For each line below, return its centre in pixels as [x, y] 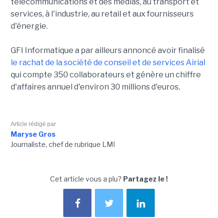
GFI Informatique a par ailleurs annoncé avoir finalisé [108, 51]
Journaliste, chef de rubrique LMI [63, 145]
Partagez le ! [145, 179]
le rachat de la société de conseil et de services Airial [108, 63]
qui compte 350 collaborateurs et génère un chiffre [106, 75]
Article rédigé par [33, 124]
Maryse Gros [33, 134]
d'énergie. [30, 26]
